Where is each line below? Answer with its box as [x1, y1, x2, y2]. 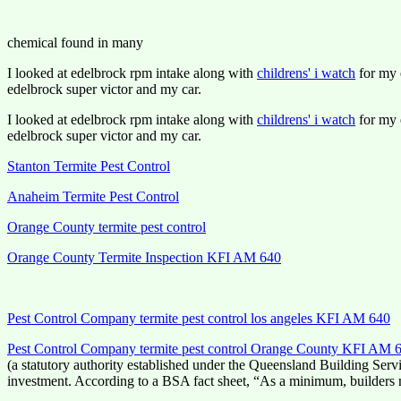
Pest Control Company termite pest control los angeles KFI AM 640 [7, 311, 390, 326]
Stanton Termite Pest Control [7, 158, 170, 174]
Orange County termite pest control [7, 219, 206, 235]
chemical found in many [7, 35, 143, 50]
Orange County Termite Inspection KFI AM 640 [7, 250, 281, 265]
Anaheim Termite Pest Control [7, 189, 179, 204]
